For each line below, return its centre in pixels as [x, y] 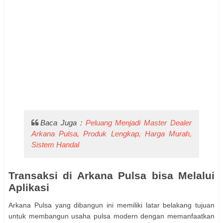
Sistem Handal [56, 145]
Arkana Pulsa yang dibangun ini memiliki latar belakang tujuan [111, 205]
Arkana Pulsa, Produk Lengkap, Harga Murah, [111, 134]
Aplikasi [29, 187]
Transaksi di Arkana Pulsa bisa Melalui [111, 175]
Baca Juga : [63, 123]
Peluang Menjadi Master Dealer [138, 123]
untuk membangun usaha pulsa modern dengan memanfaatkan [111, 216]
